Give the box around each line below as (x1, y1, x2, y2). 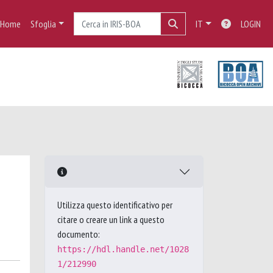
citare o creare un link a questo (57, 213, 165, 225)
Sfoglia (30, 18, 56, 30)
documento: (57, 228, 100, 240)
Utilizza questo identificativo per (57, 199, 172, 211)
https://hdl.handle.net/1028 (57, 244, 189, 254)
